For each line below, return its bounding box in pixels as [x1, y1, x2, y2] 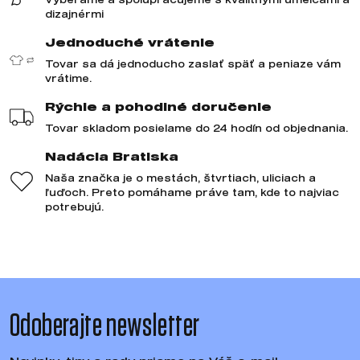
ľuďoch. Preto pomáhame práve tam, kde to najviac [45, 186, 339, 198]
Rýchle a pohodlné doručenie [45, 100, 272, 113]
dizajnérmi [45, 8, 104, 19]
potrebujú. [45, 201, 104, 212]
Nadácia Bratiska [45, 149, 178, 163]
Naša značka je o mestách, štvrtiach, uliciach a [45, 172, 316, 183]
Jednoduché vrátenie [45, 35, 215, 49]
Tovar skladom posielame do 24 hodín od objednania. [45, 122, 348, 133]
